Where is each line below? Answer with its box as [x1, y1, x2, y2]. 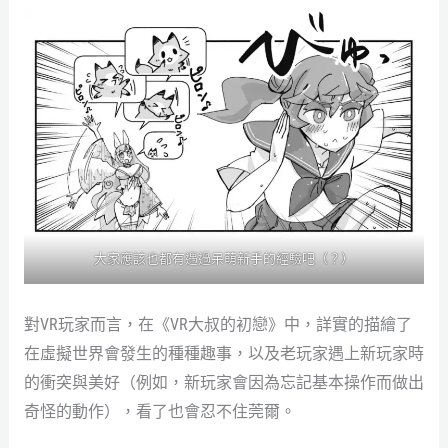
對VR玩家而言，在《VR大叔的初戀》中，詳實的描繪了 [23, 314, 412, 334]
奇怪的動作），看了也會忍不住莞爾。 [23, 401, 296, 421]
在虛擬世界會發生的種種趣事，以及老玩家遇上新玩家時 [23, 343, 424, 363]
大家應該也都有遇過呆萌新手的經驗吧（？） [94, 250, 354, 266]
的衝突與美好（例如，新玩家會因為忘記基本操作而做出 [23, 372, 424, 392]
